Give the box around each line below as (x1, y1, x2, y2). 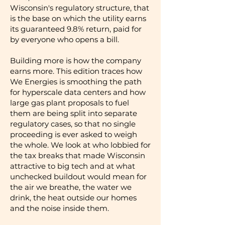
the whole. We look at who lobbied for (10, 140, 151, 150)
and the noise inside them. (10, 203, 109, 213)
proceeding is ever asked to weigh (10, 130, 137, 139)
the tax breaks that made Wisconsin (10, 151, 145, 160)
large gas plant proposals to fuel (10, 98, 129, 107)
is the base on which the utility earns (10, 14, 146, 23)
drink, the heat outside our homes (10, 193, 137, 202)
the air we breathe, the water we (10, 182, 132, 192)
